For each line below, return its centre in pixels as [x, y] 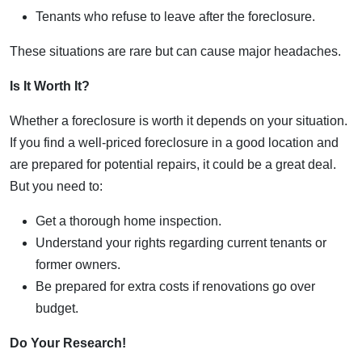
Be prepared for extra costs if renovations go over [175, 286]
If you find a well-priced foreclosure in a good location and [174, 143]
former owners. [78, 265]
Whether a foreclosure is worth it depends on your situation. [179, 121]
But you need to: [56, 186]
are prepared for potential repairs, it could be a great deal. [173, 164]
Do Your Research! [68, 343]
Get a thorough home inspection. [128, 221]
